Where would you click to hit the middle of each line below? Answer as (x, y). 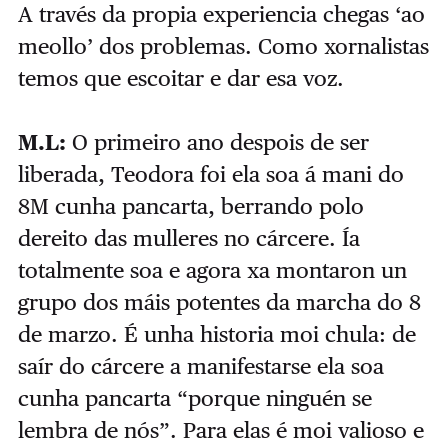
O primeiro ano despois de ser (220, 142)
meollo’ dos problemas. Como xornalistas (223, 46)
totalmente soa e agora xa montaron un (212, 270)
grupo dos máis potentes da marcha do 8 (219, 302)
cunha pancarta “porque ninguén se (194, 398)
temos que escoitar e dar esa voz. (180, 78)
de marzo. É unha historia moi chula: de (216, 334)
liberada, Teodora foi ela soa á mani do (210, 174)
